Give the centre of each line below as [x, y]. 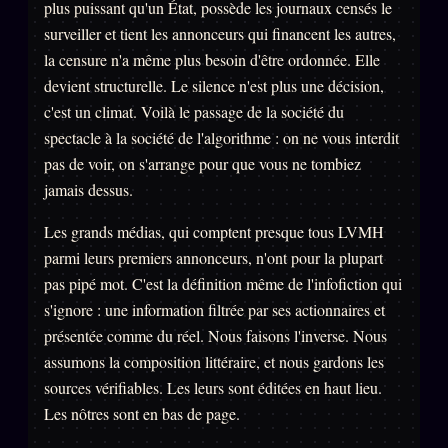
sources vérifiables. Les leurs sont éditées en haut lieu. [213, 388]
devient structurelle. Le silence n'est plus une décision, [214, 86]
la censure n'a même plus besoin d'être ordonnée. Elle [212, 60]
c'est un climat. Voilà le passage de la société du [194, 112]
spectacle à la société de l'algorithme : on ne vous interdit [221, 138]
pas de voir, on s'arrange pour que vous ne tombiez [202, 164]
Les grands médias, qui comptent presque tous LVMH [214, 232]
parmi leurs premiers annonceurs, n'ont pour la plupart [213, 258]
